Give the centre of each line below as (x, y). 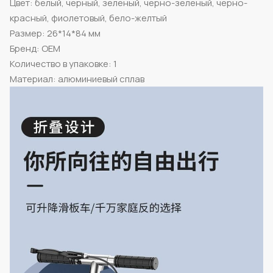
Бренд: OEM (35, 48)
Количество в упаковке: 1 (63, 63)
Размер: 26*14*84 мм (55, 33)
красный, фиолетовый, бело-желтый (88, 18)
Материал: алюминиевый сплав (77, 79)
